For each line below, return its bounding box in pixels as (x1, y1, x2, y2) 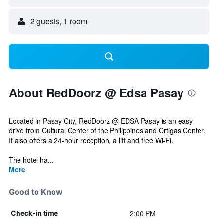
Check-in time (11, 209, 58, 217)
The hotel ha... (9, 155, 54, 164)
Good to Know (9, 187, 63, 197)
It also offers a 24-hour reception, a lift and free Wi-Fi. (9, 135, 173, 145)
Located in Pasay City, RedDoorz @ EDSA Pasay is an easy (9, 116, 193, 126)
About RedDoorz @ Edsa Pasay (9, 84, 183, 101)
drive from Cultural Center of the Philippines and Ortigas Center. (9, 126, 205, 135)
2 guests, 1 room (30, 16, 87, 27)
